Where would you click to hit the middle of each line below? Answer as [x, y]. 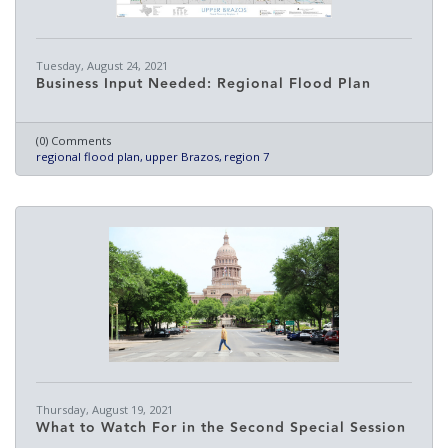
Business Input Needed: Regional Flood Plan [203, 84]
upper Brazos [182, 156]
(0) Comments [73, 140]
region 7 [246, 156]
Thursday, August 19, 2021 [104, 409]
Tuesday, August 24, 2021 [102, 65]
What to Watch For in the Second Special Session [221, 428]
